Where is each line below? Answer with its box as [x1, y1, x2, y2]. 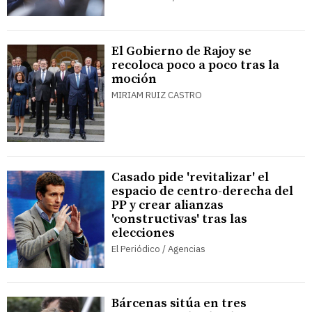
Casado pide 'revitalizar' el [111, 169, 269, 186]
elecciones [111, 225, 175, 242]
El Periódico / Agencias [111, 243, 205, 256]
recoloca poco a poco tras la [111, 57, 279, 74]
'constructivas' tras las [111, 211, 247, 228]
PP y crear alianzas [111, 197, 224, 214]
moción [111, 71, 157, 88]
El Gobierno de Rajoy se [111, 43, 251, 60]
